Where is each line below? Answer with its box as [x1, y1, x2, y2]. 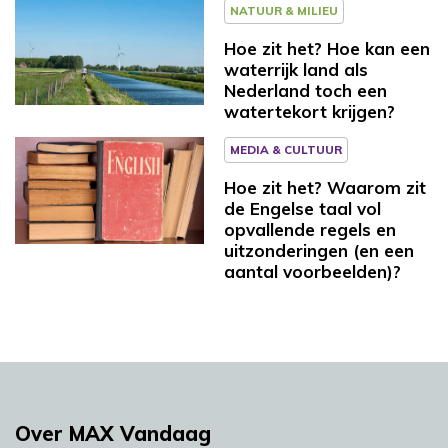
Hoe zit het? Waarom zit [224, 177, 426, 199]
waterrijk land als [224, 59, 368, 81]
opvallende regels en [224, 219, 396, 241]
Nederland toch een [224, 80, 387, 102]
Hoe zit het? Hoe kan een [224, 38, 430, 60]
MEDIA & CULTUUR [230, 142, 342, 158]
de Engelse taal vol [224, 198, 381, 220]
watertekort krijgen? [224, 101, 395, 123]
